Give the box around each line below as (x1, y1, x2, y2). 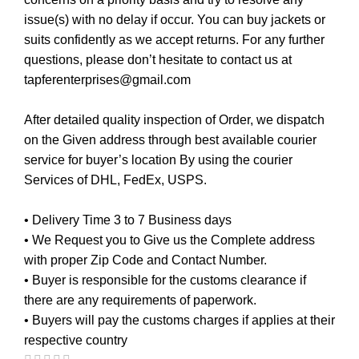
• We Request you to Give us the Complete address (24, 233, 315, 247)
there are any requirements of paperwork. (24, 293, 256, 307)
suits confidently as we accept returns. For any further (24, 33, 325, 46)
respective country (24, 333, 127, 347)
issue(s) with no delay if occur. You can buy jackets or (24, 13, 325, 26)
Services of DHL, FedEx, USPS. (24, 173, 207, 187)
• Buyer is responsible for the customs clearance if (24, 273, 306, 287)
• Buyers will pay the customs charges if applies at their (24, 313, 335, 327)
